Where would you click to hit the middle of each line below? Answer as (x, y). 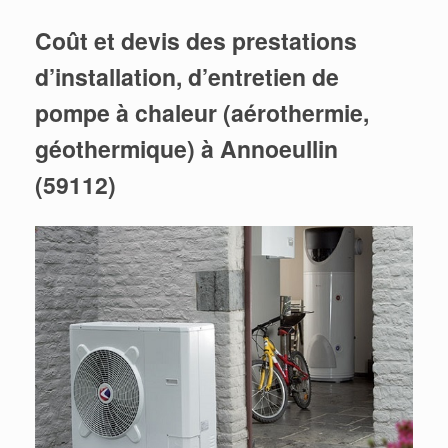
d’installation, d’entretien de (187, 77)
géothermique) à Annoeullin (186, 149)
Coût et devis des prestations (196, 41)
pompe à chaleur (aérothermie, (202, 113)
